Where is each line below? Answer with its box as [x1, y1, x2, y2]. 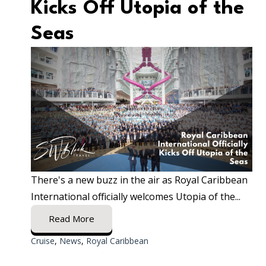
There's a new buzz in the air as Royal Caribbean [31, 173, 248, 186]
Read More [49, 212, 94, 224]
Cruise [31, 235, 55, 246]
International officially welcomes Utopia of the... [31, 189, 240, 203]
